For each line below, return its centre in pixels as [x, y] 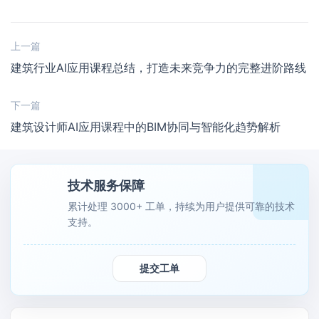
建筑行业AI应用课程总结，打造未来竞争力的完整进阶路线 [158, 67]
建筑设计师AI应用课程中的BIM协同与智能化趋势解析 [146, 126]
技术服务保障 [106, 185]
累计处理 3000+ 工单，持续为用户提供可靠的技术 [181, 206]
